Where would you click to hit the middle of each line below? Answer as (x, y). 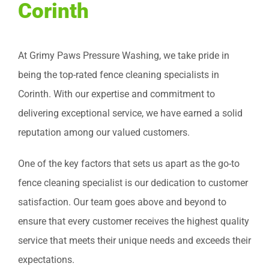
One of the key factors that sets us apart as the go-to (129, 164)
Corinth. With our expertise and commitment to (116, 94)
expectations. (46, 260)
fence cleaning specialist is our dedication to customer (133, 183)
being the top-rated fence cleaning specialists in (119, 75)
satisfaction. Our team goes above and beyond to (122, 202)
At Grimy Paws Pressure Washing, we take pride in (124, 56)
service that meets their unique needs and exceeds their (134, 241)
